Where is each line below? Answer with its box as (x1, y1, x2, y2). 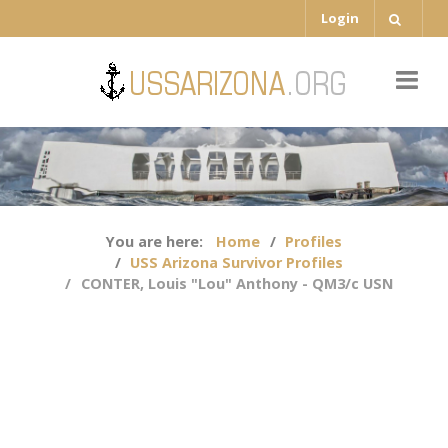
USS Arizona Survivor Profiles (130, 253, 344, 273)
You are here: (105, 232, 211, 252)
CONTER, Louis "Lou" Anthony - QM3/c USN (80, 274, 393, 294)
